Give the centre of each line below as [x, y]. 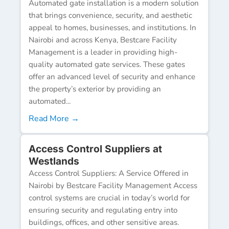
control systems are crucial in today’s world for [109, 198]
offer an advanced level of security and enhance [112, 76]
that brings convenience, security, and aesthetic [110, 15]
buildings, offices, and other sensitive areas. [104, 222]
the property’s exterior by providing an [95, 89]
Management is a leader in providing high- [103, 52]
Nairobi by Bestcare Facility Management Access [113, 185]
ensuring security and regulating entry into [103, 210]
